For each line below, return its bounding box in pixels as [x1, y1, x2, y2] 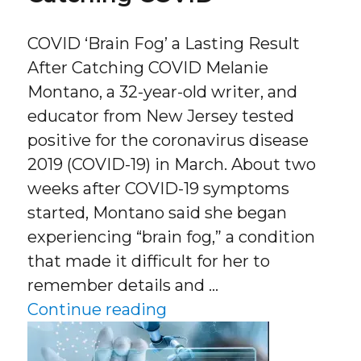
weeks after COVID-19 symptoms [27, 179, 290, 199]
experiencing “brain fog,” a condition [27, 227, 316, 247]
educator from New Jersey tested [27, 106, 295, 127]
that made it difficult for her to [27, 251, 271, 272]
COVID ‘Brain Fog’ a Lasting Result [27, 34, 301, 54]
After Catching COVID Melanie [27, 58, 269, 78]
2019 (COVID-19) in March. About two [27, 155, 317, 175]
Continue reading [27, 300, 168, 320]
